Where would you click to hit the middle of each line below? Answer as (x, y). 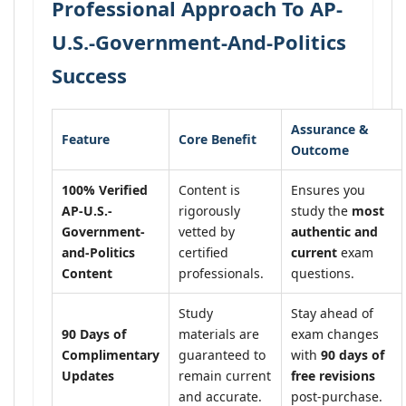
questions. (323, 273)
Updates (88, 376)
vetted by (207, 232)
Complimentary (111, 355)
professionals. (221, 273)
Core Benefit (217, 139)
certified (203, 252)
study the (321, 211)
